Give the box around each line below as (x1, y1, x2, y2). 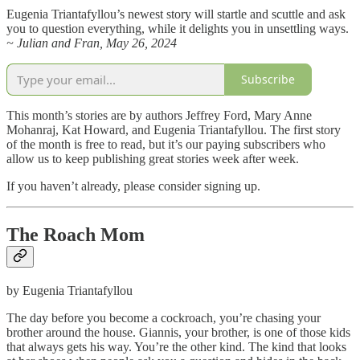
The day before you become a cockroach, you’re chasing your (6, 310, 321, 325)
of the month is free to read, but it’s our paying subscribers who (6, 137, 325, 151)
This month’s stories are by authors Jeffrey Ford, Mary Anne (6, 108, 312, 122)
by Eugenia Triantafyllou (6, 283, 133, 297)
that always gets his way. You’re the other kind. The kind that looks (6, 339, 346, 354)
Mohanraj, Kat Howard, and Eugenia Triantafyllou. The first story (6, 122, 341, 137)
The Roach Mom (6, 223, 145, 245)
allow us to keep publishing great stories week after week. (6, 151, 299, 166)
